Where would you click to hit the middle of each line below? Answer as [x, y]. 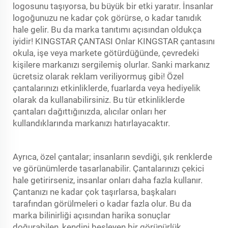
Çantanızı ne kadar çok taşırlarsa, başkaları [94, 192]
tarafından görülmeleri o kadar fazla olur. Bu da [102, 203]
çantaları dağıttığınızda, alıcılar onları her [90, 111]
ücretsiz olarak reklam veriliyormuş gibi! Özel [98, 76]
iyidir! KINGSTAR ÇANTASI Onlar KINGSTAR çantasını [114, 41]
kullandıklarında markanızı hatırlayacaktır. [91, 123]
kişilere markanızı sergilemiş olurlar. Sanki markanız [111, 64]
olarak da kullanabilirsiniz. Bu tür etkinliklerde [99, 99]
